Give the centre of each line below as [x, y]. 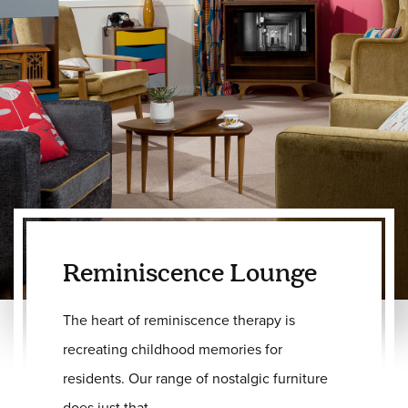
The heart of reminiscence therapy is [179, 320]
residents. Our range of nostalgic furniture [195, 378]
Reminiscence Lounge [190, 274]
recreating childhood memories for [173, 349]
